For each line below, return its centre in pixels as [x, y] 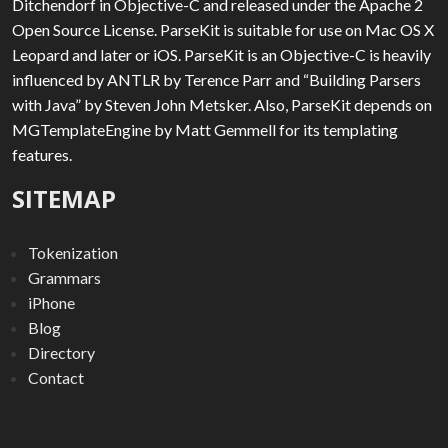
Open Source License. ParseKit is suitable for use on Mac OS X [223, 29]
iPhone [51, 302]
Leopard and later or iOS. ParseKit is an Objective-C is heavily [221, 54]
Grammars [64, 277]
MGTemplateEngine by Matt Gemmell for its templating [205, 129]
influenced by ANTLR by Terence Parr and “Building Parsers [216, 79]
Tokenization [73, 252]
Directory [61, 352]
